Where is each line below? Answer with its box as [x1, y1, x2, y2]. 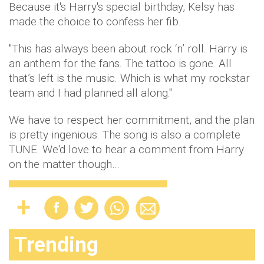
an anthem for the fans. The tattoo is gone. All [9, 57, 232, 71]
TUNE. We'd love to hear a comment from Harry [9, 143, 244, 157]
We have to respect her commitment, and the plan [9, 113, 255, 127]
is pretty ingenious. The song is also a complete [9, 128, 240, 142]
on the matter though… [9, 157, 120, 171]
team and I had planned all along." [9, 86, 172, 100]
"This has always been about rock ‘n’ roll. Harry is [9, 42, 247, 56]
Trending [14, 233, 98, 258]
